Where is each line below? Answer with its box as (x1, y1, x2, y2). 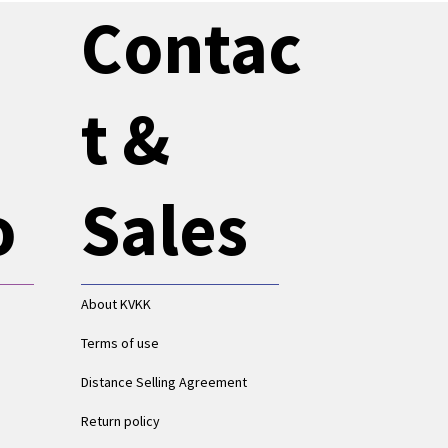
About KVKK (81, 294, 152, 313)
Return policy (81, 411, 161, 430)
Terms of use (81, 333, 160, 352)
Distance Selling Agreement (81, 372, 248, 391)
